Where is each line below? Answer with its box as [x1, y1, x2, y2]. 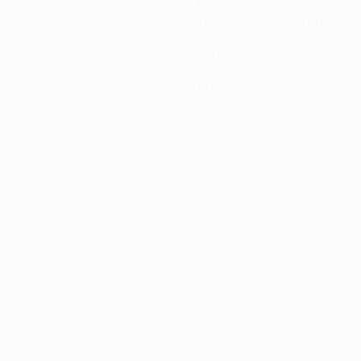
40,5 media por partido [190, 15, 331, 30]
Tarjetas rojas [190, 80, 274, 94]
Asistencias [190, 48, 262, 62]
